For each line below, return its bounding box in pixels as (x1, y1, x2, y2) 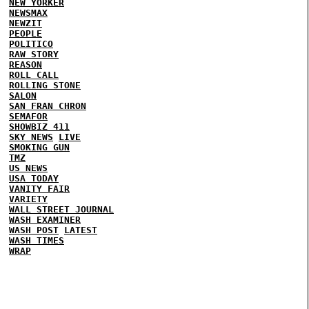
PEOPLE (9, 28, 42, 39)
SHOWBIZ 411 (9, 121, 70, 132)
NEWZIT (9, 18, 42, 28)
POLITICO (9, 39, 53, 49)
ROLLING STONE (9, 80, 81, 90)
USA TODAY (9, 173, 59, 183)
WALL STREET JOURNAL (9, 204, 114, 215)
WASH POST (9, 225, 59, 235)
